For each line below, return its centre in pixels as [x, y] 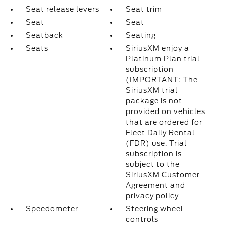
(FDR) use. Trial [156, 143]
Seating [141, 35]
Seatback [44, 35]
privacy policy [152, 196]
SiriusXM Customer [163, 175]
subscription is [154, 154]
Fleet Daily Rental [160, 133]
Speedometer [52, 209]
